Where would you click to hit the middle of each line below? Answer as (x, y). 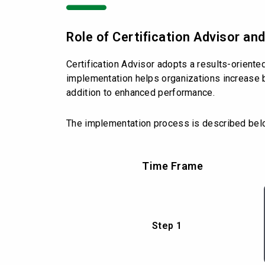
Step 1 (167, 225)
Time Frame (173, 166)
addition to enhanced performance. (140, 92)
